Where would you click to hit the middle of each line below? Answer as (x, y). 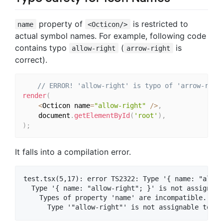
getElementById (102, 116)
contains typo (42, 48)
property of (60, 24)
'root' (146, 116)
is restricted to (159, 24)
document (46, 116)
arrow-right (149, 48)
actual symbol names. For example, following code (111, 36)
